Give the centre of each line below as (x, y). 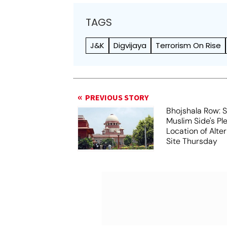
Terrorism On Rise (188, 45)
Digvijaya (130, 45)
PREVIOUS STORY (117, 98)
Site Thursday (192, 141)
